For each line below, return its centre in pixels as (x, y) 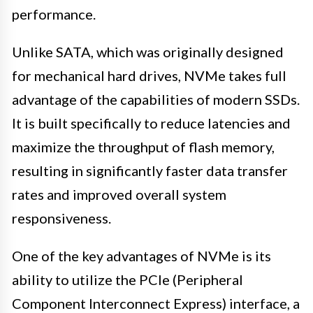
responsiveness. (61, 218)
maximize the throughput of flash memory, (143, 147)
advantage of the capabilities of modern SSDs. (156, 100)
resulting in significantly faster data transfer (150, 171)
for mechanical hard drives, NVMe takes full (149, 76)
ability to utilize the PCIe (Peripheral (128, 280)
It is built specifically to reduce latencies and (151, 123)
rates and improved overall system (119, 195)
